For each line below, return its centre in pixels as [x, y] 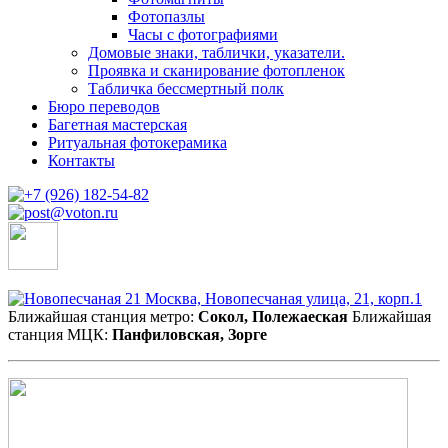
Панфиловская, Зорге [189, 335]
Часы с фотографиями [203, 35]
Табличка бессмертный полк [186, 89]
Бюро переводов [104, 107]
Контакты [81, 161]
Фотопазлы [166, 17]
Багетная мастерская [117, 125]
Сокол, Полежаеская [273, 317]
